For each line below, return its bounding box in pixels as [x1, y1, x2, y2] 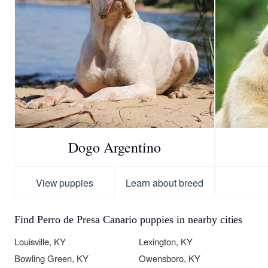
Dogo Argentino [68, 138, 162, 157]
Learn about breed [126, 176, 203, 190]
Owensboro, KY [139, 252, 200, 265]
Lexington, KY [139, 235, 193, 248]
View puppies [35, 176, 94, 190]
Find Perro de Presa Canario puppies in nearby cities [14, 214, 243, 226]
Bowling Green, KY [14, 252, 89, 265]
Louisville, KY [14, 235, 66, 248]
